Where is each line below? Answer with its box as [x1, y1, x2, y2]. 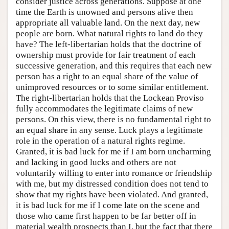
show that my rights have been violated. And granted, [16, 189, 208, 199]
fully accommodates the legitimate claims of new [16, 103, 193, 113]
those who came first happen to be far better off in [16, 211, 196, 221]
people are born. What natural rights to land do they [16, 28, 203, 38]
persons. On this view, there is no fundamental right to [16, 114, 211, 124]
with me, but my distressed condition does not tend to [16, 178, 209, 189]
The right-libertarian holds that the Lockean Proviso [16, 93, 204, 103]
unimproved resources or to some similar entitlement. [16, 82, 209, 92]
